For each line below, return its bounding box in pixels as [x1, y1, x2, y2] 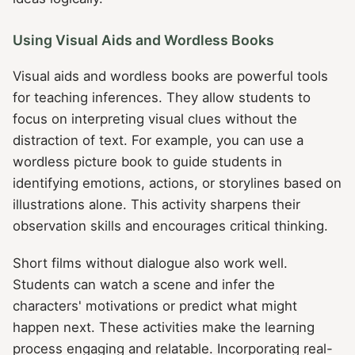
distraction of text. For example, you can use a [13, 132, 303, 148]
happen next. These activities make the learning [13, 319, 315, 335]
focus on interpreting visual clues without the [13, 110, 297, 127]
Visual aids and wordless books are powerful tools [13, 67, 328, 84]
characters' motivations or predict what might [13, 297, 297, 314]
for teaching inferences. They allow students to [13, 89, 311, 105]
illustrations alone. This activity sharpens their [13, 196, 300, 212]
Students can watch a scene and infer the [13, 276, 275, 292]
